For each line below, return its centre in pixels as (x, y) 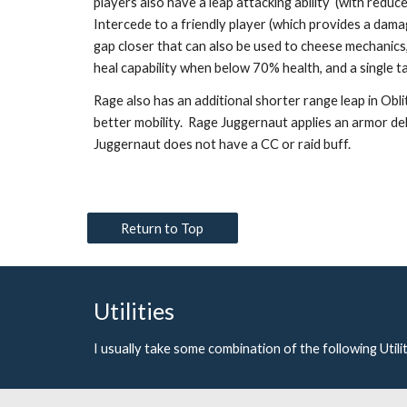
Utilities (134, 311)
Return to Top (163, 228)
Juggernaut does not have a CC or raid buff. (223, 144)
